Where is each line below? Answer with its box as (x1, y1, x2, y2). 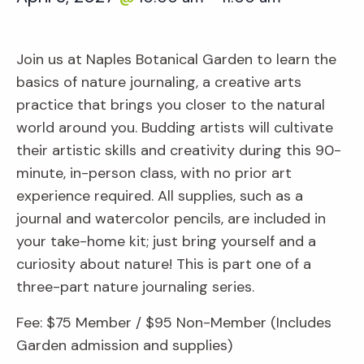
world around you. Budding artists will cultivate (16, 118, 333, 138)
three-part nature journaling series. (16, 277, 258, 297)
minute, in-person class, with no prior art (16, 163, 292, 184)
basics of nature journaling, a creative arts (16, 72, 301, 93)
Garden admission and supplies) (16, 336, 232, 356)
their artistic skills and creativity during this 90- (16, 141, 341, 161)
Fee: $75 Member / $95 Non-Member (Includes (16, 313, 331, 333)
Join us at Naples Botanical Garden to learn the (16, 50, 336, 70)
